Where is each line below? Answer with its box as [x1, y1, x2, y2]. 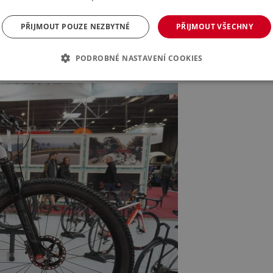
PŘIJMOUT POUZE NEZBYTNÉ [20, 21, 130, 32]
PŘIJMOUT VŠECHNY [175, 21, 253, 32]
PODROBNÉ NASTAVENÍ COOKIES [75, 53, 203, 63]
